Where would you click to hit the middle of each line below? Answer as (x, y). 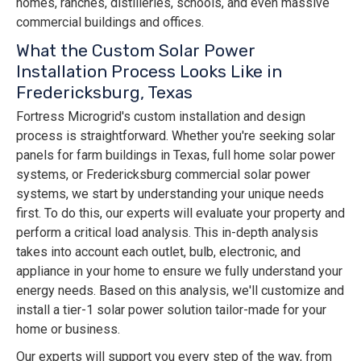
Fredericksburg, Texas (104, 93)
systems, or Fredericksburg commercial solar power (163, 175)
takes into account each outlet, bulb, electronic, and (158, 252)
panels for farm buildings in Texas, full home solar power (176, 156)
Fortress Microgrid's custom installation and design (161, 117)
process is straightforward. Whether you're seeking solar (176, 136)
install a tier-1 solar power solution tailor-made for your (171, 310)
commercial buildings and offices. (110, 23)
